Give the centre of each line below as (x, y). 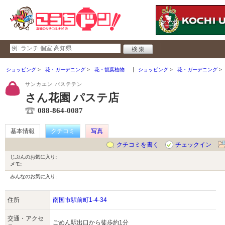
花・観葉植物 (109, 70)
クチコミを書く (138, 145)
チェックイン (193, 145)
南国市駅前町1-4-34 (80, 200)
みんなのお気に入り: (33, 177)
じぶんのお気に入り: (33, 157)
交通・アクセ (26, 218)
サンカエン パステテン (54, 84)
